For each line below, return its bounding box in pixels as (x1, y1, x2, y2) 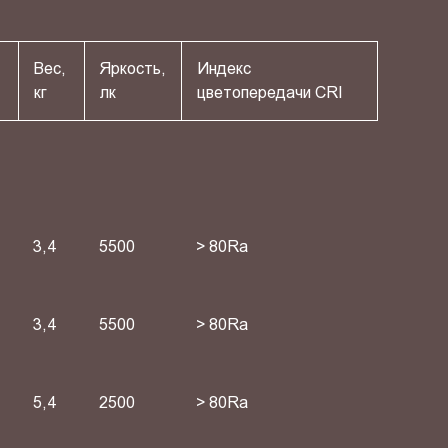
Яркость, (99, 59, 166, 77)
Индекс (196, 59, 251, 77)
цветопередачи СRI (196, 83, 343, 101)
